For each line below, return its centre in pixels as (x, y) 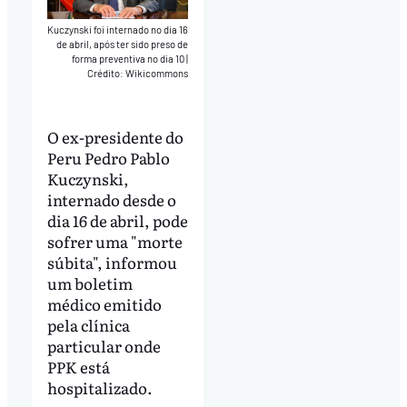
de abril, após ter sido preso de (123, 44)
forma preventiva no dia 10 (129, 58)
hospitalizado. (101, 388)
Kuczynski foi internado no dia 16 (118, 29)
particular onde (104, 346)
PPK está (78, 367)
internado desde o (111, 200)
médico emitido (104, 304)
